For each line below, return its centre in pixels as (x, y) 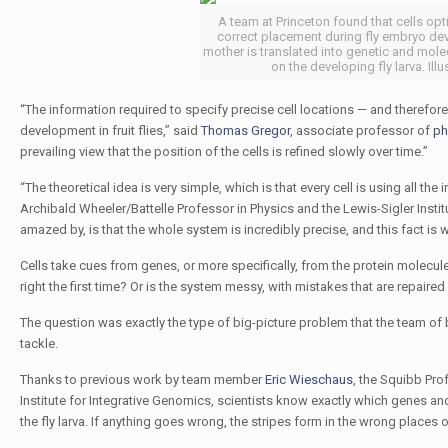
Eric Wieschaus (308, 379)
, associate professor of (361, 130)
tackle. (38, 343)
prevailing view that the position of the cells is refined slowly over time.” (223, 151)
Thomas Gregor (245, 130)
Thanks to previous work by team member (142, 379)
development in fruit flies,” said (110, 130)
